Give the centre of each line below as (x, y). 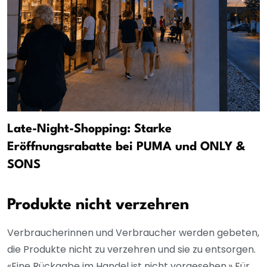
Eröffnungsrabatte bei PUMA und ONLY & (126, 147)
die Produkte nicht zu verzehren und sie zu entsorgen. (131, 249)
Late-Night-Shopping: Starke (89, 129)
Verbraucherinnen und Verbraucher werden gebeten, (133, 232)
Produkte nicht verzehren (98, 205)
